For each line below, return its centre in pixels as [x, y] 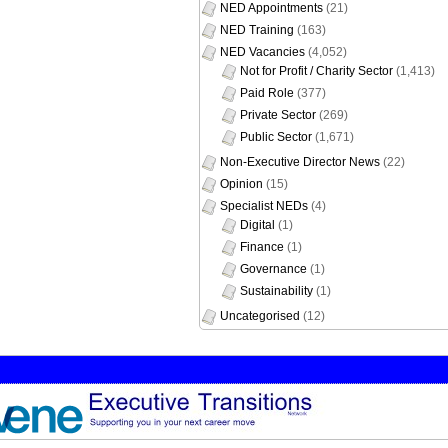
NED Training [257, 29]
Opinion [241, 183]
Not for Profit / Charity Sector [316, 70]
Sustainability [276, 290]
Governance [273, 268]
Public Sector [276, 136]
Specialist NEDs [264, 205]
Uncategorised [260, 315]
